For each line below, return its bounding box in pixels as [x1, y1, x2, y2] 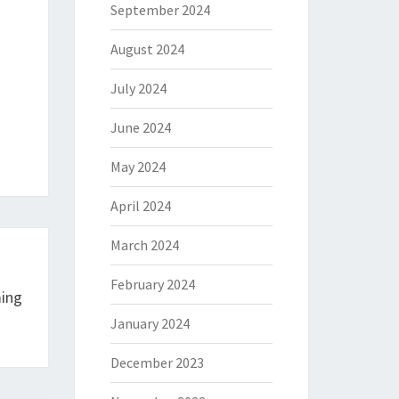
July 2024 [110, 79, 167, 97]
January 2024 [110, 314, 190, 332]
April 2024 [110, 197, 171, 215]
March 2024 [110, 236, 179, 254]
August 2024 [110, 40, 184, 58]
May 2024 [110, 158, 166, 175]
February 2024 [110, 275, 195, 293]
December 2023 [110, 354, 204, 371]
